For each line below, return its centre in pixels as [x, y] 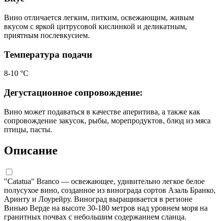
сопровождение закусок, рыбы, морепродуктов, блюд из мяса [107, 120]
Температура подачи [48, 54]
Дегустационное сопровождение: [73, 93]
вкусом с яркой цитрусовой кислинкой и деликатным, [95, 27]
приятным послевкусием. [47, 36]
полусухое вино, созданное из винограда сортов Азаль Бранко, [110, 190]
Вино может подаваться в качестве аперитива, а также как [102, 111]
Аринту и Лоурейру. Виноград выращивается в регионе [98, 199]
